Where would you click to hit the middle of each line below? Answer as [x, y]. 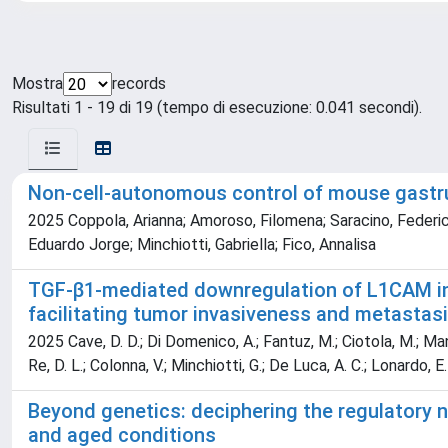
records [139, 83]
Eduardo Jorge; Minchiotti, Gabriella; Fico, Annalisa [202, 244]
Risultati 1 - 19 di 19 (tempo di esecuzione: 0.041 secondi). [217, 107]
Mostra [37, 83]
